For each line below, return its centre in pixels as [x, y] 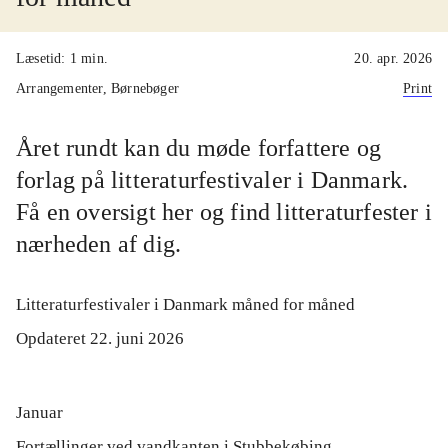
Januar [39, 412]
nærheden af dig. [99, 244]
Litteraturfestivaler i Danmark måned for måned [185, 304]
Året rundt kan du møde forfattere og [199, 148]
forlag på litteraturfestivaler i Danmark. [212, 180]
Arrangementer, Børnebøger [97, 88]
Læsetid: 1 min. [62, 58]
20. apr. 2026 [393, 58]
